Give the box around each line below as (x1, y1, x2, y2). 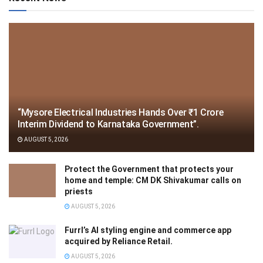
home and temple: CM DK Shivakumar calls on (65, 175, 241, 185)
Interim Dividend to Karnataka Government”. (18, 118, 199, 130)
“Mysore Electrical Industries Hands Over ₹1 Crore (18, 106, 224, 118)
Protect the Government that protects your (65, 164, 234, 174)
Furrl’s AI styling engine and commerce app (65, 225, 231, 235)
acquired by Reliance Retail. (65, 236, 173, 246)
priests (65, 186, 93, 196)
